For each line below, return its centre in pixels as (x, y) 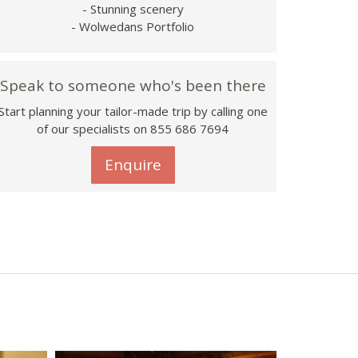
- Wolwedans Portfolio (133, 26)
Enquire (133, 165)
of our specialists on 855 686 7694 (133, 129)
